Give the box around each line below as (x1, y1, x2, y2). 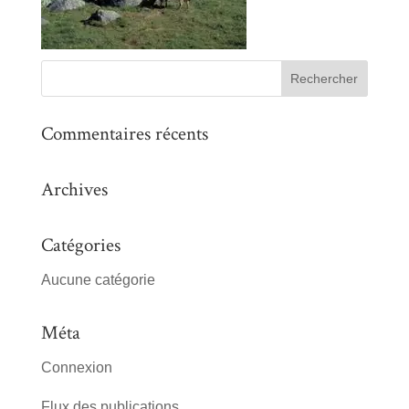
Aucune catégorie (40, 272, 155, 288)
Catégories (40, 233, 121, 257)
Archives (40, 177, 108, 202)
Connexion (40, 360, 112, 375)
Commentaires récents (40, 121, 208, 146)
